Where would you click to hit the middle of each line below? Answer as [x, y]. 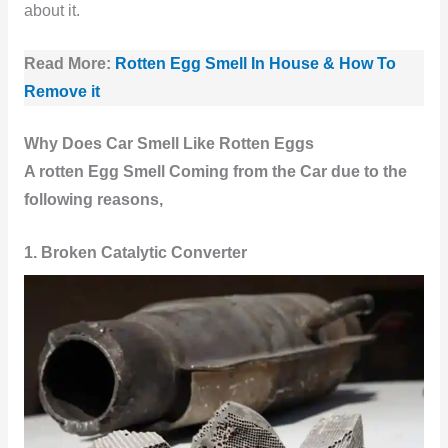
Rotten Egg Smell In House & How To [255, 63]
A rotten [53, 172]
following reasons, [93, 200]
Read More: [67, 63]
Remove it [61, 91]
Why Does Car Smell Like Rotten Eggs [168, 144]
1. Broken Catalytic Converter [135, 253]
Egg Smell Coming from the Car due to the [247, 172]
